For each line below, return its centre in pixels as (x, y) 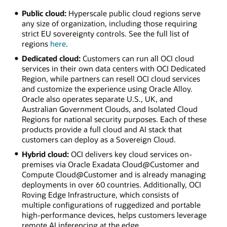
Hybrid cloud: (45, 154)
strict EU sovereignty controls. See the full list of (105, 33)
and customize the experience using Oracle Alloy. (107, 88)
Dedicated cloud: (51, 58)
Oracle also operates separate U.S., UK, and (97, 99)
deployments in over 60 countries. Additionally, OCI (111, 184)
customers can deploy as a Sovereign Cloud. (99, 139)
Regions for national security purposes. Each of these (114, 119)
